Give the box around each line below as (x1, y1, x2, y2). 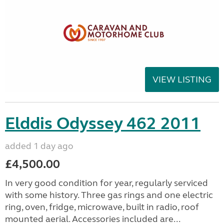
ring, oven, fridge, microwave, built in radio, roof (5, 201, 199, 212)
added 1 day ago (5, 140, 73, 151)
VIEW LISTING (152, 73, 211, 85)
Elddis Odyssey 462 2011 (5, 112, 200, 134)
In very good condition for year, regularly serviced (5, 177, 208, 188)
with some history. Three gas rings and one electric (5, 189, 213, 200)
